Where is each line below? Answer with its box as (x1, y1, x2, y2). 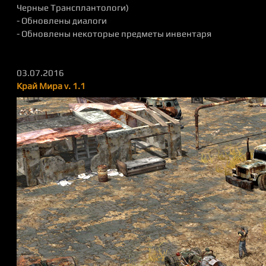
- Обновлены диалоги (17, 15, 107, 26)
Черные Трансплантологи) (17, 2, 129, 12)
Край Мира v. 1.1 (17, 81, 85, 91)
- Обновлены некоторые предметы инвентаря (17, 28, 211, 39)
